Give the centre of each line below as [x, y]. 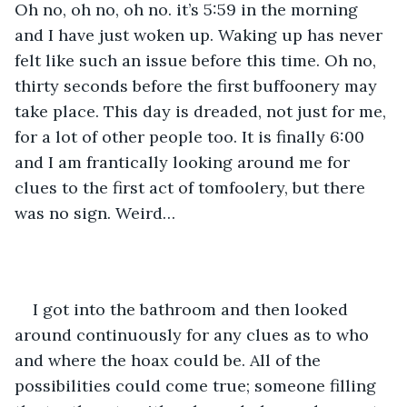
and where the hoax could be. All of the [170, 360]
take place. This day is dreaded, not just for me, [203, 111]
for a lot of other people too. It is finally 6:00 [192, 136]
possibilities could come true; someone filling [198, 385]
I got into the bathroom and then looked [193, 309]
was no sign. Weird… [95, 213]
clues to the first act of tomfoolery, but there [192, 187]
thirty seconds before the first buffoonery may [198, 85]
